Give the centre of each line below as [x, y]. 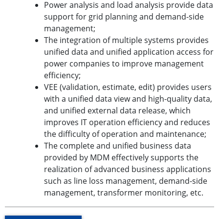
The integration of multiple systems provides [126, 40]
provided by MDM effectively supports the [121, 157]
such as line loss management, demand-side [126, 181]
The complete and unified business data [118, 146]
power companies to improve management [124, 64]
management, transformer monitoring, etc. [124, 193]
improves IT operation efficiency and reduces [127, 122]
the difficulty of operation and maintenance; [127, 134]
